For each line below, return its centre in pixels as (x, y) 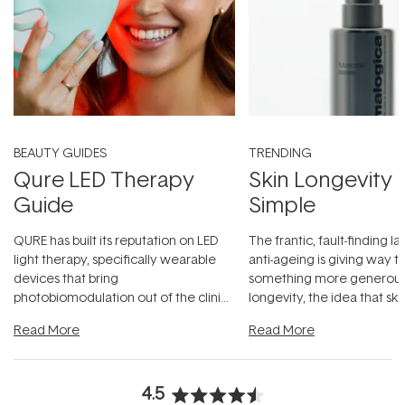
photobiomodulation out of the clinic (121, 297)
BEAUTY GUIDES (60, 152)
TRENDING (280, 152)
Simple (282, 203)
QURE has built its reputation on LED (116, 240)
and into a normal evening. (91, 316)
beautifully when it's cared (325, 316)
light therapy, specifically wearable (115, 259)
